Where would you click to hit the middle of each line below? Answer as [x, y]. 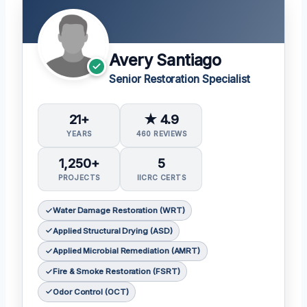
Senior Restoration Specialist [180, 79]
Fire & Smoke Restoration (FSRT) [116, 272]
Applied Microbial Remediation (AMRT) [126, 251]
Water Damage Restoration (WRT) [119, 211]
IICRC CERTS [161, 178]
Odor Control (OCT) [90, 292]
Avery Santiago [165, 60]
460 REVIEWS [161, 133]
